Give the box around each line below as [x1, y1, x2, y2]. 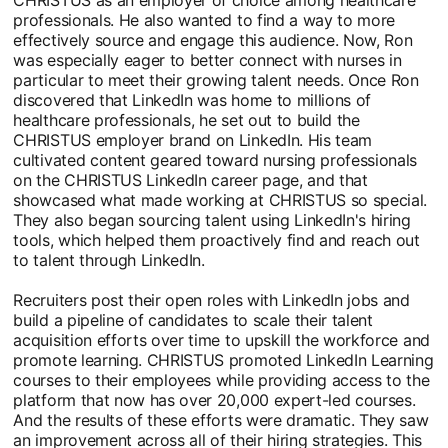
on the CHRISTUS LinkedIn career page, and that [13, 169, 368, 190]
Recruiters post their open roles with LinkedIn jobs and [13, 289, 410, 310]
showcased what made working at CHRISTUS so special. [13, 189, 428, 210]
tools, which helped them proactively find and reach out [13, 229, 420, 250]
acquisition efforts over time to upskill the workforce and [13, 329, 430, 350]
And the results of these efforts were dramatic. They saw [13, 409, 429, 430]
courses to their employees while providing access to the [13, 369, 430, 390]
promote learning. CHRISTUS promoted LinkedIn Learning [13, 349, 434, 370]
